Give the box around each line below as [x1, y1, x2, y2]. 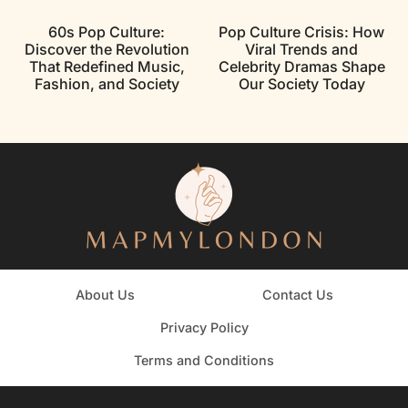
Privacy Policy [159, 319, 249, 335]
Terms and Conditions [134, 352, 274, 368]
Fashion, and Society [34, 74, 179, 93]
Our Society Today [238, 74, 365, 93]
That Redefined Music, [28, 56, 185, 76]
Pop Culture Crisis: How [219, 22, 384, 41]
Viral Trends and [245, 39, 358, 58]
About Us [75, 286, 135, 302]
